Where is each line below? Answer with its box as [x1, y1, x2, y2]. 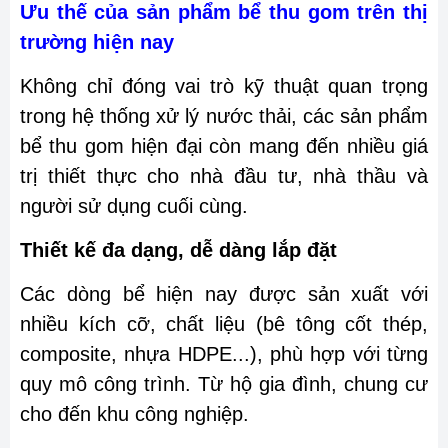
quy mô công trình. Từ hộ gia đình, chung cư [20, 372, 428, 395]
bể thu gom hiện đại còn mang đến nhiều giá [20, 134, 428, 157]
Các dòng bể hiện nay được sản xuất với [20, 282, 428, 305]
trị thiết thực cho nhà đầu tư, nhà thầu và [20, 164, 428, 187]
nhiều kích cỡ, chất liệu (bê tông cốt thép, [20, 312, 428, 335]
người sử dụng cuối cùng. [20, 194, 248, 217]
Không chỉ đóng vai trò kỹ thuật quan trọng [20, 74, 428, 97]
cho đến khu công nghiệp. [20, 402, 249, 425]
